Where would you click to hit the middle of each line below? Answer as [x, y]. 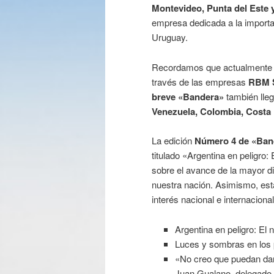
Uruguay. [170, 37]
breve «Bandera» [188, 96]
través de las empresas [200, 81]
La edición [173, 141]
